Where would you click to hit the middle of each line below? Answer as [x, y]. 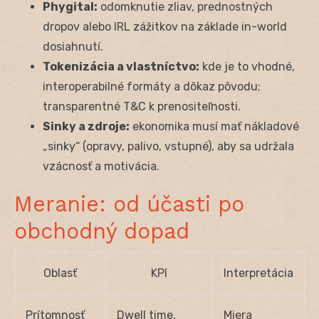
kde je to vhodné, [247, 66]
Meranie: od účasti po [129, 204]
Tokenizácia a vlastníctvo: [121, 66]
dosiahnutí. [73, 46]
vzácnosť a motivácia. [101, 166]
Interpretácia [258, 273]
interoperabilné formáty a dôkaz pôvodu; [152, 86]
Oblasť [60, 273]
